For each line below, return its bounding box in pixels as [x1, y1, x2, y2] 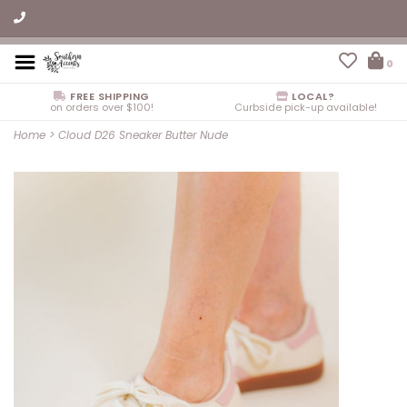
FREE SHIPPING [66, 89, 150, 104]
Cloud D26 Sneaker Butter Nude [58, 127, 228, 143]
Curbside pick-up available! [233, 100, 377, 114]
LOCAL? [288, 89, 334, 104]
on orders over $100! [50, 100, 154, 114]
